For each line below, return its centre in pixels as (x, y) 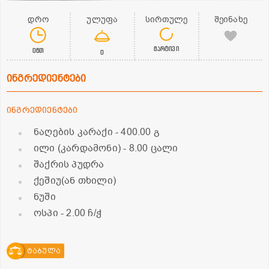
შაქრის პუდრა (69, 165)
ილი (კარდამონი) (79, 149)
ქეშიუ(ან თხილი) (75, 181)
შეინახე (231, 20)
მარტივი (166, 49)
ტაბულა (44, 251)
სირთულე (166, 20)
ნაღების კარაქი (74, 132)
